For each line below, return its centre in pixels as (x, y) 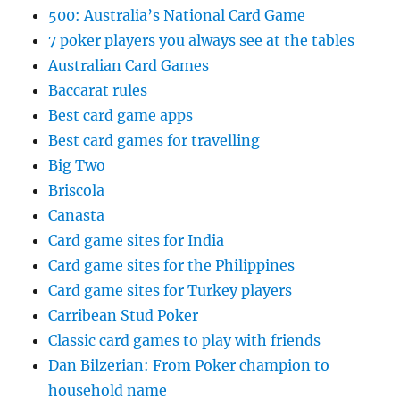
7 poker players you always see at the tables (202, 40)
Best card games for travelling (154, 140)
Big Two (77, 165)
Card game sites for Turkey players (171, 290)
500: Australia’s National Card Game (177, 15)
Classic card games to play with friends (185, 340)
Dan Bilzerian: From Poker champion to (189, 365)
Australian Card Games (129, 65)
